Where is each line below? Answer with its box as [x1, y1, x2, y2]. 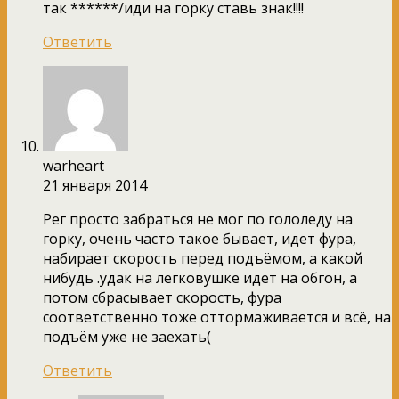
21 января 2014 [43, 175, 147, 195]
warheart [43, 155, 104, 175]
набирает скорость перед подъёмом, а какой [43, 248, 362, 268]
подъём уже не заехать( [43, 326, 211, 346]
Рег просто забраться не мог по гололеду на [43, 208, 353, 229]
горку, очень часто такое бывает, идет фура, [43, 228, 356, 248]
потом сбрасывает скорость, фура [43, 287, 281, 307]
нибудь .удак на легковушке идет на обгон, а [43, 267, 357, 288]
